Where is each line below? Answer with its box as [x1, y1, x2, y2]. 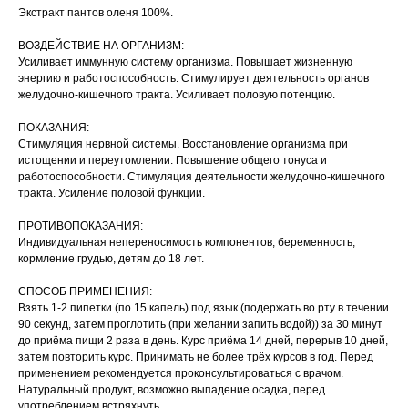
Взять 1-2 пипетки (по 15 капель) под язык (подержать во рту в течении [18, 301, 389, 315]
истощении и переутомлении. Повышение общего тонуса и [18, 154, 327, 168]
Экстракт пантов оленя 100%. [18, 6, 173, 20]
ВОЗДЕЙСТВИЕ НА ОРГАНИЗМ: [18, 39, 184, 53]
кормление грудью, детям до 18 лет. [18, 252, 204, 266]
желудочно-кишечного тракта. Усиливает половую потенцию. [18, 88, 335, 102]
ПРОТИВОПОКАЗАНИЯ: [18, 219, 143, 233]
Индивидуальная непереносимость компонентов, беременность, [18, 236, 355, 250]
